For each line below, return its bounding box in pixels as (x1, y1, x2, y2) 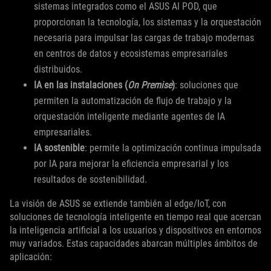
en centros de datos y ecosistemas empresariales (34, 48, 227, 60)
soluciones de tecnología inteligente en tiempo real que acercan (10, 211, 261, 223)
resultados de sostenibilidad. (34, 174, 147, 186)
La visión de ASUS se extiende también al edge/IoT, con (10, 198, 226, 210)
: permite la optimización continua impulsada (85, 142, 261, 154)
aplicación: (10, 251, 52, 263)
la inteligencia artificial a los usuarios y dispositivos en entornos (10, 224, 261, 237)
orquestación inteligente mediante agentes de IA (34, 111, 225, 123)
